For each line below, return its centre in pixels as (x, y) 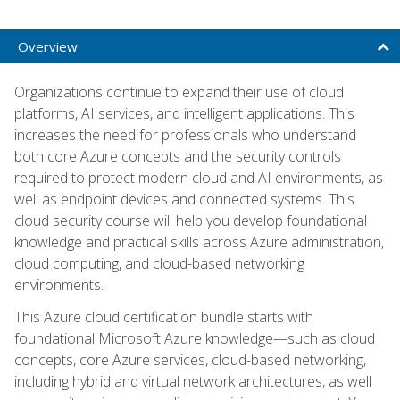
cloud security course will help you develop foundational (191, 220)
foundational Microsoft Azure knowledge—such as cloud (195, 338)
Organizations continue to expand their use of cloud (179, 92)
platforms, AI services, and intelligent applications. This (184, 113)
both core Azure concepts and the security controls (178, 156)
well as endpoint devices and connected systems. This (184, 199)
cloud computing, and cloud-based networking (159, 263)
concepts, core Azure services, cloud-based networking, (190, 359)
